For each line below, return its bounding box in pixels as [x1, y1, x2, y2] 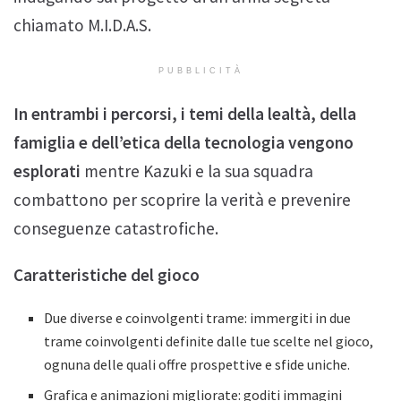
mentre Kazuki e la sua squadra [84, 160, 313, 183]
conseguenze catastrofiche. [13, 218, 218, 240]
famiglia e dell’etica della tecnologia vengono [13, 132, 354, 154]
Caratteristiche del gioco [13, 263, 200, 286]
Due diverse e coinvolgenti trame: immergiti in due [44, 308, 352, 327]
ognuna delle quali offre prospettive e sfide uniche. [44, 354, 351, 373]
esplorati [13, 160, 84, 183]
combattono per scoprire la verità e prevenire [13, 189, 351, 211]
